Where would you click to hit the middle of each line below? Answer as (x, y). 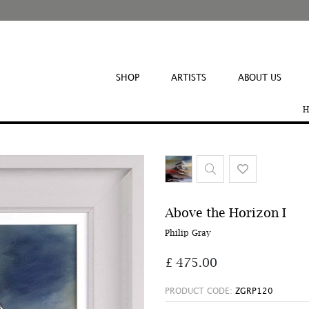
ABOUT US (260, 78)
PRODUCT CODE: (200, 291)
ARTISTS (189, 78)
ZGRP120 (254, 291)
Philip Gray (188, 233)
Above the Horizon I (226, 213)
